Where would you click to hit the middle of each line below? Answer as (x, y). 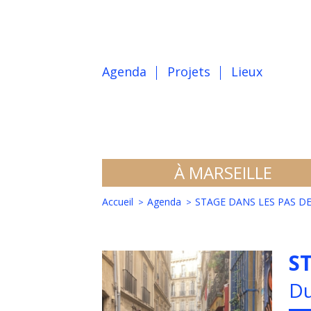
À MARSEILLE (223, 173)
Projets (189, 71)
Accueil (118, 202)
